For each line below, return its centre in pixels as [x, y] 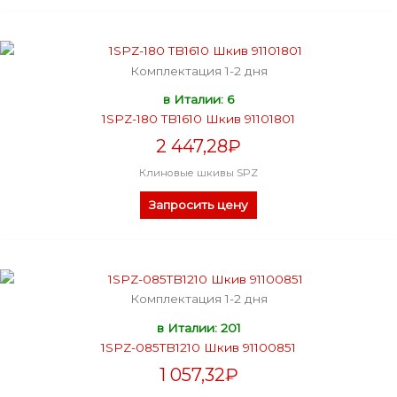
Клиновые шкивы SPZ [198, 173]
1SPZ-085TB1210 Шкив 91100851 [198, 347]
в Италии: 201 [198, 327]
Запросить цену [198, 204]
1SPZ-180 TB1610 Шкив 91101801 [198, 119]
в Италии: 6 [198, 100]
